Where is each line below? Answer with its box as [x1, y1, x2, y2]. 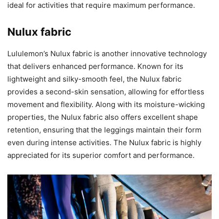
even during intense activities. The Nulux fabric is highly [7, 137, 201, 147]
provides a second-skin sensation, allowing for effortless [7, 87, 204, 96]
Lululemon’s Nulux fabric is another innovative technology [7, 48, 207, 58]
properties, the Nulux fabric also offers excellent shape [7, 112, 198, 122]
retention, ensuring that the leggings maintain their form [7, 125, 201, 134]
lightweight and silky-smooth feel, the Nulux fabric [7, 74, 181, 84]
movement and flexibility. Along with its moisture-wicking [7, 99, 205, 109]
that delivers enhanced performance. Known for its [7, 61, 183, 71]
